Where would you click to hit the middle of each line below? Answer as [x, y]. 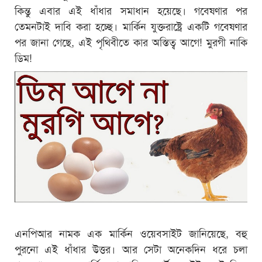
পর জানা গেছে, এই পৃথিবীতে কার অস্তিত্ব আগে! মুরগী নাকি [131, 41]
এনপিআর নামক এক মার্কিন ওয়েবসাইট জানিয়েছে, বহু [131, 232]
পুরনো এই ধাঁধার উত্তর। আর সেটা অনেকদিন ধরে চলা [131, 248]
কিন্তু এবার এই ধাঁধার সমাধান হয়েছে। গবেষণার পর [131, 10]
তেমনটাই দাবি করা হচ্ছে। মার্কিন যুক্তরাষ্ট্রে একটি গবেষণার [131, 25]
